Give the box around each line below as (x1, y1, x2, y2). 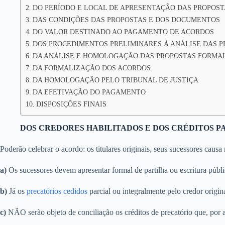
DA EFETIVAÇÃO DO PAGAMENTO (32, 88, 146, 96)
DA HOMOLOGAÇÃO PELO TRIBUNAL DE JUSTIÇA (32, 76, 198, 84)
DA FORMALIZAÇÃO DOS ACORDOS (32, 64, 151, 72)
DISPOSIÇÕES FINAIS (36, 100, 106, 108)
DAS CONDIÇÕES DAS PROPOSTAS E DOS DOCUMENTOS (32, 16, 220, 24)
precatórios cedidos (27, 187, 87, 195)
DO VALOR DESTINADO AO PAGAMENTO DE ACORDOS (32, 28, 214, 36)
